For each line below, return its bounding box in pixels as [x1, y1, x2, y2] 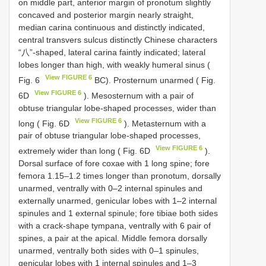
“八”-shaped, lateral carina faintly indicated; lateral [18, 47, 205, 58]
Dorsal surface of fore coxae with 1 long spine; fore [18, 158, 210, 168]
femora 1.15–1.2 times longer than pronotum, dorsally [18, 170, 221, 180]
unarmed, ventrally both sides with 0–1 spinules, [18, 245, 199, 255]
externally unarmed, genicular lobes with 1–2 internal [18, 195, 217, 205]
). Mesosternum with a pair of [81, 90, 194, 100]
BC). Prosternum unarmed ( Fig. [92, 75, 216, 85]
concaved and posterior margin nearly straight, [18, 10, 194, 20]
